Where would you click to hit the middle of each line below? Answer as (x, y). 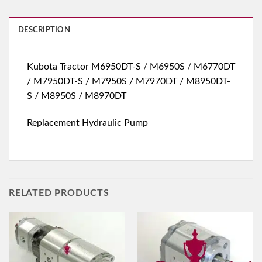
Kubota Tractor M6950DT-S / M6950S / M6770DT (131, 67)
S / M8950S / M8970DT (77, 96)
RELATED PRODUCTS (59, 193)
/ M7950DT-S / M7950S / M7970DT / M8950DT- (129, 82)
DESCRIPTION (44, 30)
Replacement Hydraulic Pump (87, 123)
